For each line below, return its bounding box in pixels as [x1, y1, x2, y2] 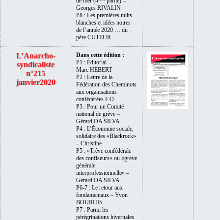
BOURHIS [76, 198, 103, 206]
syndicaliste [17, 60, 55, 69]
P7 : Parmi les [76, 206, 109, 213]
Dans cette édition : [76, 51, 124, 58]
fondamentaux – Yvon [76, 191, 128, 198]
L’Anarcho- [16, 51, 55, 60]
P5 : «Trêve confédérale [76, 147, 131, 154]
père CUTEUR [76, 33, 111, 41]
